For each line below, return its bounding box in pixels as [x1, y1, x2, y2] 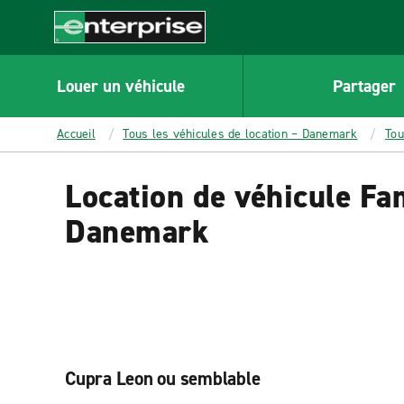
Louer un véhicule [57, 74, 186, 97]
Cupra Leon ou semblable [65, 365, 261, 391]
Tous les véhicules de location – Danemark [123, 125, 358, 142]
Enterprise [54, 42, 120, 62]
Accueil [57, 125, 96, 142]
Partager [332, 74, 396, 97]
